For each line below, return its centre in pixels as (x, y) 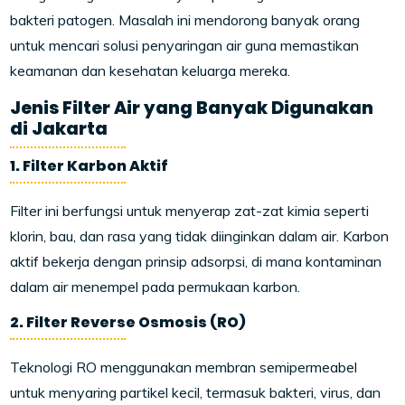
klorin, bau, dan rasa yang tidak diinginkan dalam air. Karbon (200, 236)
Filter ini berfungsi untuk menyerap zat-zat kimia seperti (190, 211)
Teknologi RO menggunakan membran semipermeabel (184, 367)
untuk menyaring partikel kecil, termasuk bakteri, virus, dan (196, 392)
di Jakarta (59, 129)
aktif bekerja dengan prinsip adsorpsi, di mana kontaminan (196, 261)
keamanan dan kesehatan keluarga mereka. (151, 71)
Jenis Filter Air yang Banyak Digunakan (192, 108)
